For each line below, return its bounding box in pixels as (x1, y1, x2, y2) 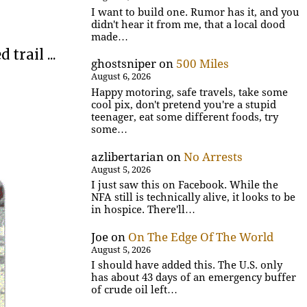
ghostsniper (91, 57, 157, 71)
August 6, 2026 (91, 71, 151, 82)
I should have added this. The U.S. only (91, 259, 283, 272)
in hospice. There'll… (91, 203, 196, 216)
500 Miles (176, 57, 230, 71)
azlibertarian (91, 149, 164, 164)
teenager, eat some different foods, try (91, 110, 279, 123)
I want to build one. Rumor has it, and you (91, 5, 300, 19)
